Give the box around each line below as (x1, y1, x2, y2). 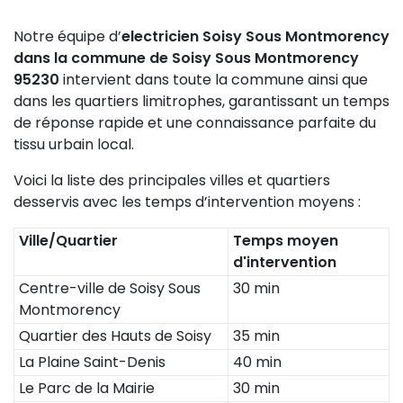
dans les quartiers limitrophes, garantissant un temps (13, 91, 390, 112)
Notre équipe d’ (13, 26, 121, 47)
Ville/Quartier (19, 230, 118, 251)
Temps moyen (233, 230, 338, 251)
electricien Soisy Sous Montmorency (121, 26, 390, 47)
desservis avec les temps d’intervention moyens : (13, 192, 361, 212)
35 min (233, 326, 280, 346)
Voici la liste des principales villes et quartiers (13, 170, 330, 191)
